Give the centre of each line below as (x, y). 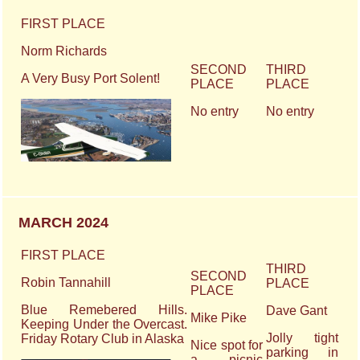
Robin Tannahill (66, 282)
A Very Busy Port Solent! (91, 78)
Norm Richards (64, 51)
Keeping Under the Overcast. (104, 324)
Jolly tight (303, 337)
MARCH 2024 (64, 222)
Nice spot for (227, 345)
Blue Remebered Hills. (104, 309)
